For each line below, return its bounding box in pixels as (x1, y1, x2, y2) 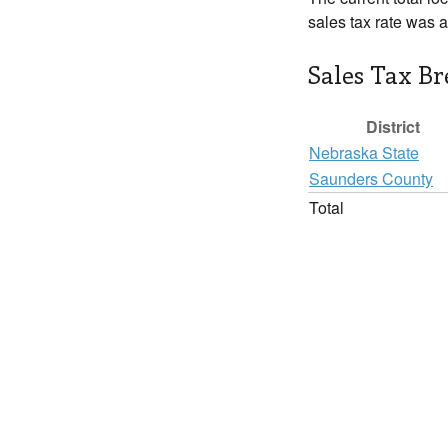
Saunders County (309, 167, 433, 190)
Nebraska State (309, 141, 419, 164)
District (366, 115, 420, 138)
